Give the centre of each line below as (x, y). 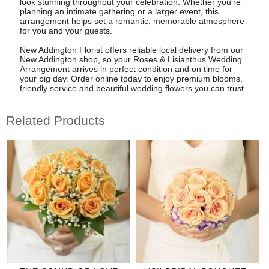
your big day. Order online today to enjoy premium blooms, (131, 78)
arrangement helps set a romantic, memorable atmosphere (132, 21)
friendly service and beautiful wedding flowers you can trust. (133, 88)
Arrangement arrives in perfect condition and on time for (126, 69)
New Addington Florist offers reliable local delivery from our (131, 50)
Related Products (56, 121)
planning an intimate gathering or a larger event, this (119, 11)
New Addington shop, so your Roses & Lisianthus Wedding (131, 59)
